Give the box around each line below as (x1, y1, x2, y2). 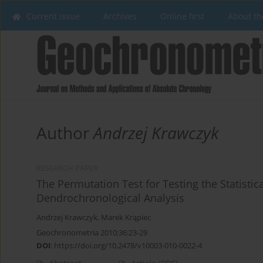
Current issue (26, 11, 80, 22)
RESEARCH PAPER (36, 163, 98, 174)
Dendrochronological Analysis (36, 191, 184, 205)
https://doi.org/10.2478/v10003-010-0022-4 (54, 240, 202, 251)
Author (36, 122, 93, 144)
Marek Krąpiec (101, 213, 151, 223)
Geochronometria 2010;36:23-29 (36, 227, 147, 238)
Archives (103, 11, 137, 22)
